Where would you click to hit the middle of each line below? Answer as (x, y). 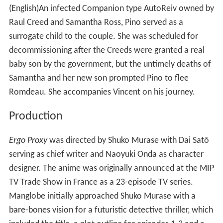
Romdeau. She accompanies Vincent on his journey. (102, 93)
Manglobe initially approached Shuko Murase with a (102, 197)
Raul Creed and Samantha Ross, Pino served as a (96, 23)
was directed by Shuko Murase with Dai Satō (128, 141)
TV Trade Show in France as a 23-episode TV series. (101, 183)
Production (36, 117)
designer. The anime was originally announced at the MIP (111, 169)
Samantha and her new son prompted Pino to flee (99, 79)
